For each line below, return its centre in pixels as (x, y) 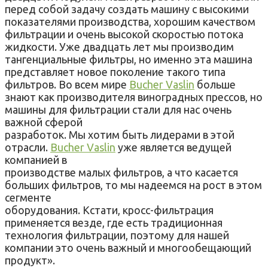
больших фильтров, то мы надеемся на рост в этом (133, 185)
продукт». (30, 260)
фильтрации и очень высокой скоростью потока (124, 34)
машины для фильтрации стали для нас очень (118, 109)
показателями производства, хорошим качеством (130, 21)
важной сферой (44, 122)
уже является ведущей (173, 147)
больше (215, 84)
